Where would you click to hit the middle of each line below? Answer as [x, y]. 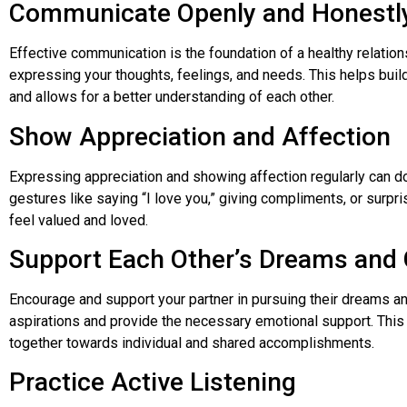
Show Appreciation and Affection [200, 136]
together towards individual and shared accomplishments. [192, 343]
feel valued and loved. [79, 220]
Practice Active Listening [153, 382]
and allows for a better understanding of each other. [172, 97]
